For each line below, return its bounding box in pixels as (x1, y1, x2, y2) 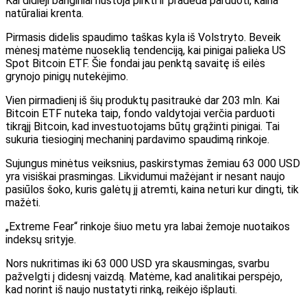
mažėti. (5, 196, 40, 209)
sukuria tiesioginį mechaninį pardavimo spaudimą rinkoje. (5, 133, 269, 146)
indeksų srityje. (5, 233, 76, 246)
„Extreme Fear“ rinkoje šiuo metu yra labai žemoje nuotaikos (5, 220, 290, 233)
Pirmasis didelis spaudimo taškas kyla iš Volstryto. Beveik (5, 31, 281, 44)
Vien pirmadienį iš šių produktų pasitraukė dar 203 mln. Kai (5, 94, 280, 107)
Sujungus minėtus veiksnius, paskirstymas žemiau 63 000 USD (5, 157, 300, 170)
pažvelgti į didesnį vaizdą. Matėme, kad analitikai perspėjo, (5, 270, 282, 283)
